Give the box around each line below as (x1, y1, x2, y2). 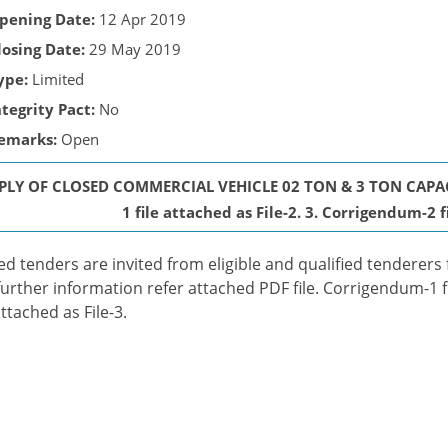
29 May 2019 (85, 39, 181, 59)
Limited (28, 69, 84, 89)
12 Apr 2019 (95, 9, 186, 29)
